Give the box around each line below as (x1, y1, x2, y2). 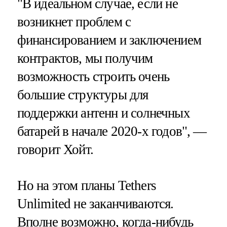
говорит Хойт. (17, 142, 93, 158)
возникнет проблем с (17, 14, 131, 30)
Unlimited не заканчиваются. (17, 196, 174, 212)
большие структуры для (17, 87, 148, 103)
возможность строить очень (17, 69, 170, 85)
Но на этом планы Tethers (17, 178, 157, 194)
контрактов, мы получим (17, 51, 153, 66)
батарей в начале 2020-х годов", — (17, 124, 207, 139)
